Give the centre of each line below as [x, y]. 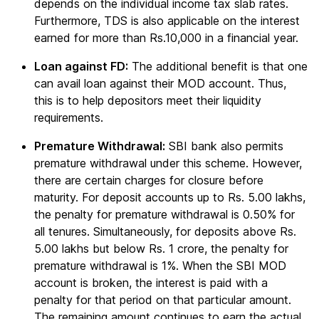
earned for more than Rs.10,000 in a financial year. [168, 38]
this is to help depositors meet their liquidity [148, 100]
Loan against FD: [81, 66]
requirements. [69, 117]
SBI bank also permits [224, 146]
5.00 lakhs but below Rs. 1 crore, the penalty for [161, 249]
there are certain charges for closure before [149, 180]
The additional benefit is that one [218, 66]
